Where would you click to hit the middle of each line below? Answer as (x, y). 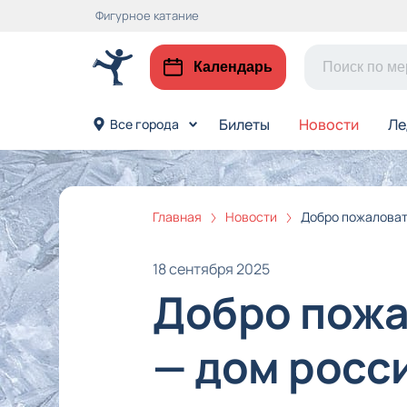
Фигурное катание (147, 15)
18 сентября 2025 (211, 268)
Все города (144, 124)
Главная (177, 217)
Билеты (244, 124)
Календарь (233, 67)
